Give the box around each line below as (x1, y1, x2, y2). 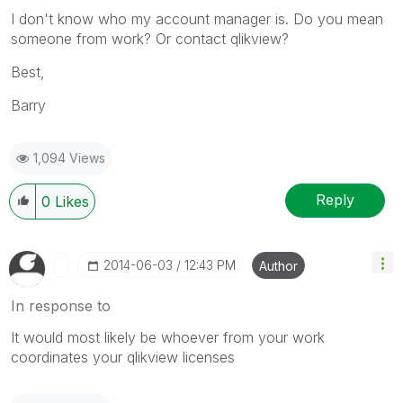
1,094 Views (33, 149, 105, 166)
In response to (11, 296, 111, 315)
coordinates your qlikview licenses (11, 347, 235, 366)
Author (259, 257, 298, 273)
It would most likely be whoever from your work (11, 327, 325, 346)
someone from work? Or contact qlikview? (11, 29, 289, 48)
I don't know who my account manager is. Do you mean (11, 9, 383, 28)
